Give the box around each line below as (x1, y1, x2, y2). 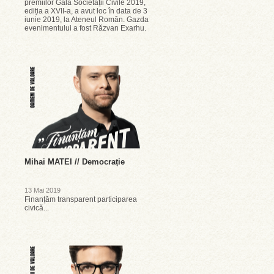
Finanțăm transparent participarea (24, 195, 137, 204)
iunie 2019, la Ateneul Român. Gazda (24, 15, 149, 24)
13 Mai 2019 (24, 187, 61, 194)
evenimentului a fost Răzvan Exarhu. (24, 24, 146, 32)
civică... (24, 204, 49, 212)
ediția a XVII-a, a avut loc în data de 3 (24, 7, 147, 15)
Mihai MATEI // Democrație (24, 157, 125, 166)
